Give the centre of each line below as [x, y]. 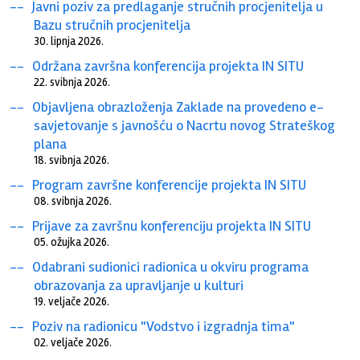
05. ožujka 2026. [72, 242]
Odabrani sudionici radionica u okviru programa [171, 266]
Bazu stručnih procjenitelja [112, 25]
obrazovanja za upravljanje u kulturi [139, 285]
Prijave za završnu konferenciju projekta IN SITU [172, 225]
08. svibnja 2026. [73, 201]
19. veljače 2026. [72, 301]
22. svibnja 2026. [72, 82]
